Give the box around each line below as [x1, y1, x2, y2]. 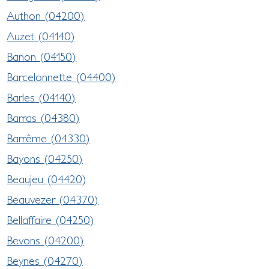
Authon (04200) [7, 8, 85, 22]
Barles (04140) [7, 90, 76, 104]
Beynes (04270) [7, 253, 83, 267]
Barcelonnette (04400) [7, 70, 116, 83]
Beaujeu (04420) [7, 172, 87, 186]
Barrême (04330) [7, 131, 91, 145]
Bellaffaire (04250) [7, 213, 95, 226]
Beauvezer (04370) [7, 192, 99, 206]
